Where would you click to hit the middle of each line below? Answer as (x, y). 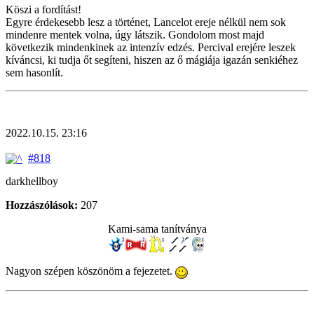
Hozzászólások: (42, 205)
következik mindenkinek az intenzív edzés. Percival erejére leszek (151, 47)
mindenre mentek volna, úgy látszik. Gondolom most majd (135, 34)
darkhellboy (32, 182)
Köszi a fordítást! (43, 9)
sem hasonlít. (34, 72)
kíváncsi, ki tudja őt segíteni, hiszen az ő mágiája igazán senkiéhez (152, 60)
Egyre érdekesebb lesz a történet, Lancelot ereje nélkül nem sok (146, 22)
